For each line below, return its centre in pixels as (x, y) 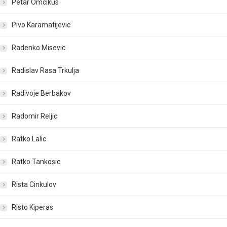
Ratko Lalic (29, 139)
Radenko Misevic (39, 48)
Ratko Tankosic (36, 162)
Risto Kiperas (32, 207)
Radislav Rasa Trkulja (45, 71)
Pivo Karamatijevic (41, 25)
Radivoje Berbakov (41, 93)
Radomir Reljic (34, 116)
